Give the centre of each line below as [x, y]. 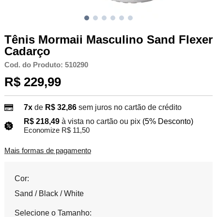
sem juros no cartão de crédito [130, 108]
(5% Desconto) [168, 122]
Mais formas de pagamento [47, 151]
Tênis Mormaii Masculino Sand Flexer [108, 39]
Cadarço [27, 51]
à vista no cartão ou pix [101, 122]
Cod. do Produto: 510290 [46, 65]
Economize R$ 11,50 [56, 131]
